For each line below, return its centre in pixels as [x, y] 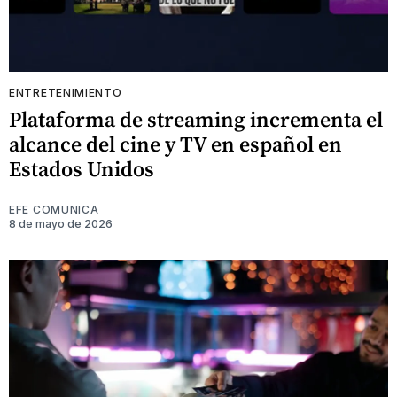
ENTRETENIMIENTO [66, 93]
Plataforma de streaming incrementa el [196, 119]
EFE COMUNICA [54, 210]
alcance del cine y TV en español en [175, 144]
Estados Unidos [82, 169]
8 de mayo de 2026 [61, 224]
